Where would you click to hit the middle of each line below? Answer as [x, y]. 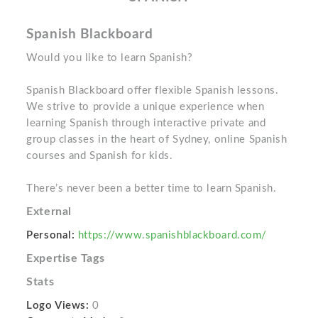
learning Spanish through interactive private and [146, 123]
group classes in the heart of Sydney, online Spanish [157, 139]
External [49, 212]
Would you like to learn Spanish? [110, 58]
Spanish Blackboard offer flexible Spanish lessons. [153, 91]
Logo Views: [58, 306]
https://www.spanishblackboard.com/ [172, 235]
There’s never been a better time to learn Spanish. [152, 188]
